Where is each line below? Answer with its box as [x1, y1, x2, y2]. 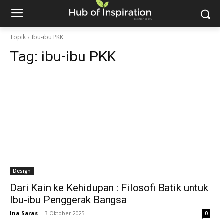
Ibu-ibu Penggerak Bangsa [10, 194, 127, 206]
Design [13, 167, 31, 174]
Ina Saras [10, 209, 38, 217]
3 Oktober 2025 [45, 209, 84, 217]
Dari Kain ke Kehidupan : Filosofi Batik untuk [10, 182, 208, 193]
